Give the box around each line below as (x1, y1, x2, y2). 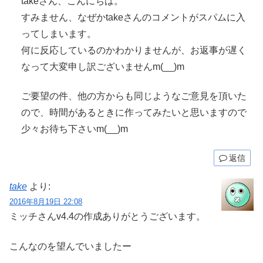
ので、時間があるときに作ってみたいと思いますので (21, 107, 247, 118)
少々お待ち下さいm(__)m (21, 124, 128, 134)
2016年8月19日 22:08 (9, 197, 82, 207)
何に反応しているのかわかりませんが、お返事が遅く (21, 45, 247, 55)
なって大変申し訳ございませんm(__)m (21, 62, 184, 72)
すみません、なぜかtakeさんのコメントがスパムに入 (21, 12, 245, 22)
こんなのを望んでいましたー (9, 241, 131, 251)
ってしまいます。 (21, 29, 96, 39)
